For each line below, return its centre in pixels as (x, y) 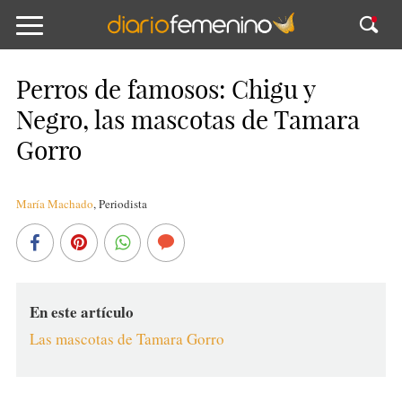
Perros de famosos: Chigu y (165, 89)
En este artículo (81, 312)
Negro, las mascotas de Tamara (188, 120)
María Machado (54, 204)
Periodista (122, 204)
